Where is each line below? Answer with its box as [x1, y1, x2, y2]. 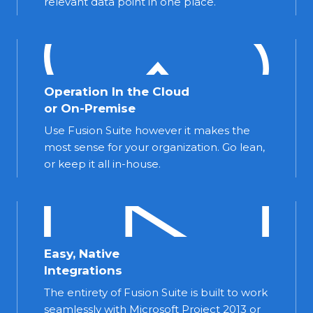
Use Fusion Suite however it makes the [44, 123, 250, 137]
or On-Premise [44, 101, 136, 115]
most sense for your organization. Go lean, [44, 140, 265, 154]
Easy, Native [44, 246, 119, 261]
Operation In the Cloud [44, 84, 189, 99]
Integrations [44, 263, 122, 277]
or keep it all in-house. [44, 156, 161, 170]
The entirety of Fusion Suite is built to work [44, 285, 268, 299]
